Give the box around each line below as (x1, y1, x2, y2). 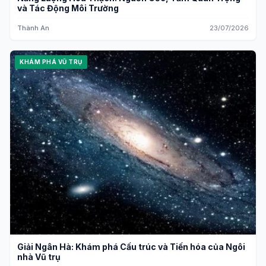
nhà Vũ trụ (17, 252, 61, 262)
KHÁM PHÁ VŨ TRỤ (20, 58, 83, 65)
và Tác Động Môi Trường (17, 2, 119, 13)
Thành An (17, 23, 49, 32)
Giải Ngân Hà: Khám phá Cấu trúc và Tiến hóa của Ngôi (17, 242, 245, 252)
